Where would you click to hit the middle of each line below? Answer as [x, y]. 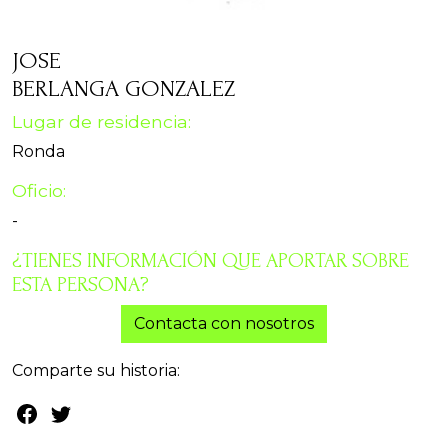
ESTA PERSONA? [80, 285]
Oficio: [39, 191]
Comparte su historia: [96, 371]
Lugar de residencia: [101, 122]
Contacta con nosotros [224, 324]
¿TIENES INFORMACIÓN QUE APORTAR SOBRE [210, 261]
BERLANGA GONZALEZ [123, 89]
